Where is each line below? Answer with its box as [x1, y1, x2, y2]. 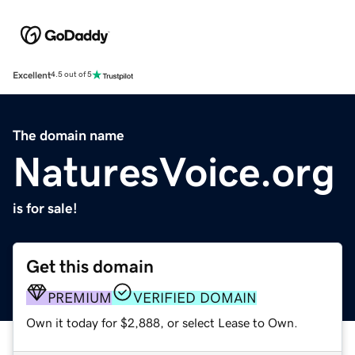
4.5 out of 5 [51, 71, 92, 79]
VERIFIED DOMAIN [133, 290, 257, 305]
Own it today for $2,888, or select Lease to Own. [26, 315, 298, 329]
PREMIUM [48, 290, 112, 305]
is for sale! [13, 200, 78, 216]
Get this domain [26, 257, 154, 276]
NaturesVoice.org [13, 151, 335, 193]
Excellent [13, 70, 51, 80]
